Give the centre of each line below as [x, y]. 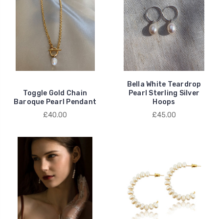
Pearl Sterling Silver [164, 93]
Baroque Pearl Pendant [55, 102]
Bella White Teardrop [164, 85]
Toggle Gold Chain [55, 93]
